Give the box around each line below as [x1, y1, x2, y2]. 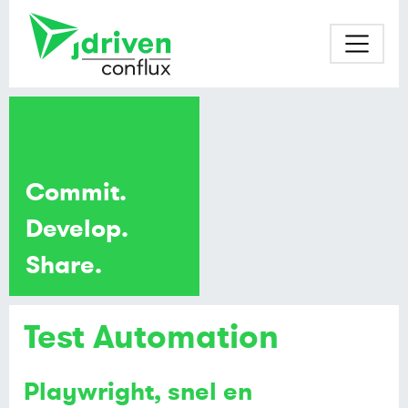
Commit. [25, 175, 127, 209]
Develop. [25, 211, 129, 245]
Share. [25, 248, 103, 281]
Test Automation [24, 315, 279, 359]
